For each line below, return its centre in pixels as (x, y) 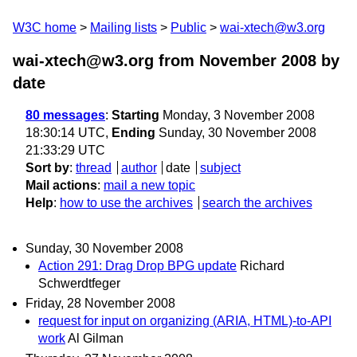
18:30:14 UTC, (69, 133)
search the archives (257, 203)
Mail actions (61, 185)
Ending (133, 133)
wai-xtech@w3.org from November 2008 (165, 61)
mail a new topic (149, 185)
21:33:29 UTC (65, 150)
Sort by (47, 168)
